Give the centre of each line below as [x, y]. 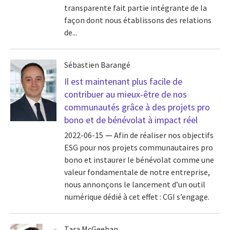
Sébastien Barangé [97, 65]
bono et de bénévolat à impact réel [131, 120]
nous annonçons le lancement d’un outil [135, 185]
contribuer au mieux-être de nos [126, 94]
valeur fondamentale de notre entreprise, [137, 172]
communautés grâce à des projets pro [137, 107]
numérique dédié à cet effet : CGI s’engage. [137, 197]
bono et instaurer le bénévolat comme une [139, 160]
